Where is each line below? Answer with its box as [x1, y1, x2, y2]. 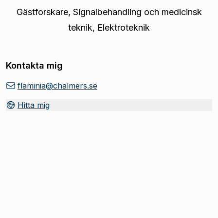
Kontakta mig [6, 60, 63, 71]
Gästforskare [16, 7, 68, 17]
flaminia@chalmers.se [18, 81, 97, 91]
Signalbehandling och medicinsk [73, 7, 202, 17]
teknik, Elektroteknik [68, 22, 150, 33]
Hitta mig [18, 100, 50, 110]
